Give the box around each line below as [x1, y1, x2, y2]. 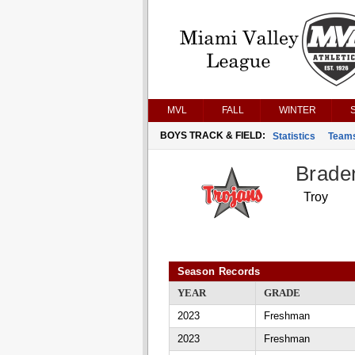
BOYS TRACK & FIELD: [159, 130, 265, 141]
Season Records [177, 265, 261, 277]
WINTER [278, 105, 316, 116]
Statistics [272, 131, 315, 142]
